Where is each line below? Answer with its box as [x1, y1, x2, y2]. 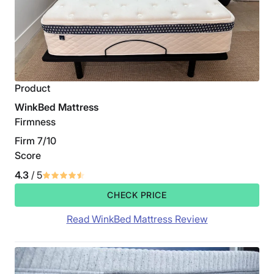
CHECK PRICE [107, 190, 167, 201]
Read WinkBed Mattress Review [66, 213, 208, 226]
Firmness [15, 116, 56, 128]
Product [15, 82, 50, 95]
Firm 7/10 [15, 135, 56, 147]
